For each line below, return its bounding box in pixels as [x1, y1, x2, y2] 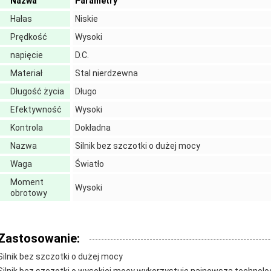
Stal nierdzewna [75, 68, 138, 78]
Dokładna [75, 123, 111, 132]
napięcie [10, 50, 43, 60]
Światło [75, 159, 104, 169]
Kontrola [10, 123, 43, 132]
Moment [10, 177, 44, 187]
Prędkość [10, 32, 47, 42]
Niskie [75, 14, 98, 24]
